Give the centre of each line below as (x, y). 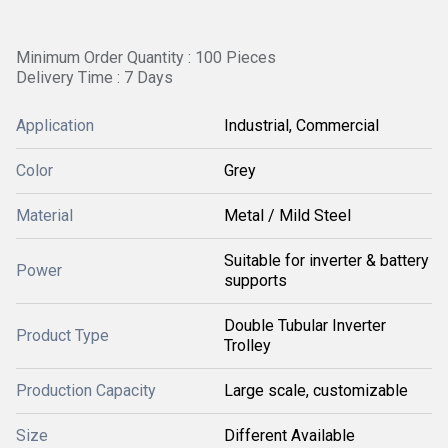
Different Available (289, 435)
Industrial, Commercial (301, 125)
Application (55, 125)
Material (44, 215)
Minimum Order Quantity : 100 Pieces (146, 57)
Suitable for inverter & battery (326, 260)
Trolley (247, 345)
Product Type (62, 335)
